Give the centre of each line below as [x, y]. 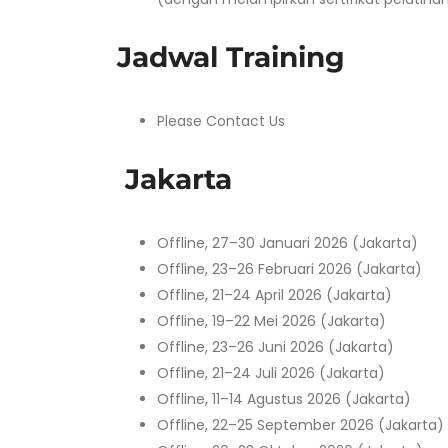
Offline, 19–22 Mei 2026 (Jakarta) [271, 321]
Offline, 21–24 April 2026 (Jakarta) [274, 295]
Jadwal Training [239, 57]
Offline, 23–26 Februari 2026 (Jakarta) [289, 269]
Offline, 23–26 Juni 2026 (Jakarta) [275, 347]
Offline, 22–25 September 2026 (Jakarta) [300, 425]
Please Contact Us [221, 121]
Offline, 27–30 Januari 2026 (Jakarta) [287, 243]
